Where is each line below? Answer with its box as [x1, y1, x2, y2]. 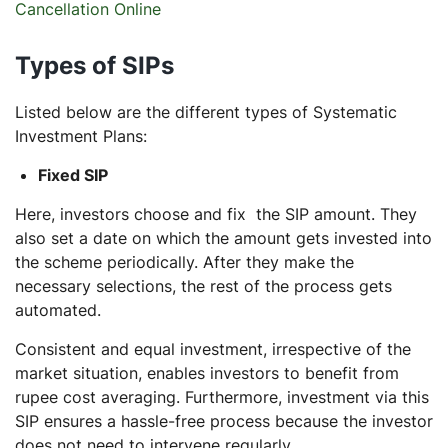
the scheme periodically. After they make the [15, 251, 354, 272]
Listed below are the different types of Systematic [15, 101, 397, 122]
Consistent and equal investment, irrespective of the [15, 338, 411, 359]
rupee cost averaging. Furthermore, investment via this [15, 386, 429, 407]
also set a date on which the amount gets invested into [15, 227, 432, 248]
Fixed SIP [38, 164, 108, 185]
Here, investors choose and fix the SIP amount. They [15, 203, 422, 224]
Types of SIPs [15, 50, 174, 80]
